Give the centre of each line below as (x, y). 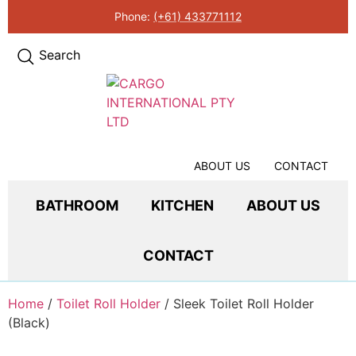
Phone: (134, 16)
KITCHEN (182, 205)
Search (60, 54)
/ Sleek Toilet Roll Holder (237, 304)
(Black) (29, 323)
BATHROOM (77, 205)
